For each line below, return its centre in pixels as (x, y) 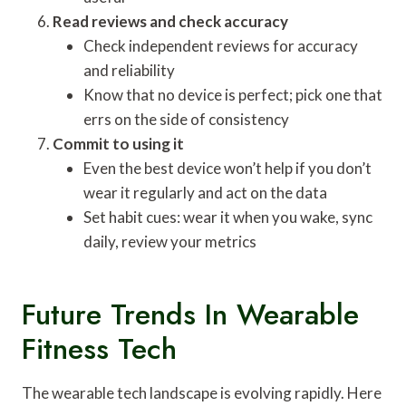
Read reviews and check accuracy (170, 21)
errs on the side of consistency (186, 119)
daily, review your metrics (170, 241)
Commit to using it (118, 143)
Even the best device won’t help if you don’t (227, 168)
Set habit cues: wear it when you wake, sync (228, 217)
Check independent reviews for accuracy (221, 45)
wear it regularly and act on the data (205, 192)
